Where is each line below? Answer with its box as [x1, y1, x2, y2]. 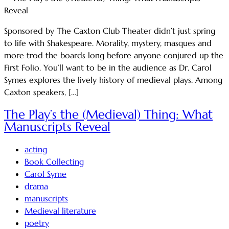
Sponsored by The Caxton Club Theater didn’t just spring [4, 25, 215, 36]
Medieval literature [25, 205, 96, 216]
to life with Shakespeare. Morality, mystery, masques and [4, 37, 212, 48]
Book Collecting [25, 156, 84, 167]
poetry [25, 217, 49, 228]
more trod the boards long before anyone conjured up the [4, 50, 223, 60]
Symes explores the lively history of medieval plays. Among [4, 74, 222, 85]
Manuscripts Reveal [4, 119, 110, 134]
